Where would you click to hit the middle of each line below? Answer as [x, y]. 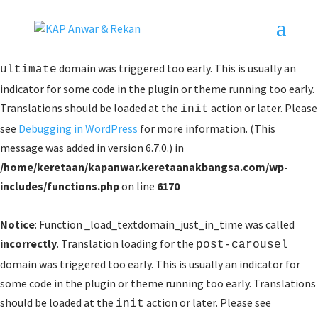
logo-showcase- [246, 49]
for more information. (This [207, 128]
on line [138, 186]
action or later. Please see [208, 302]
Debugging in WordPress [78, 128]
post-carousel [242, 245]
